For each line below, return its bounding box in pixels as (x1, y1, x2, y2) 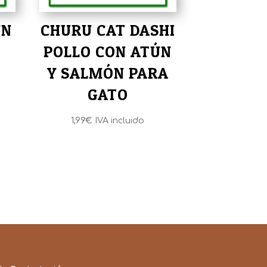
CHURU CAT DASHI (40, 20, 175, 39)
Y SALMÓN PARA (46, 63, 169, 82)
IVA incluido (95, 116, 145, 125)
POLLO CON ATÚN (44, 42, 172, 61)
